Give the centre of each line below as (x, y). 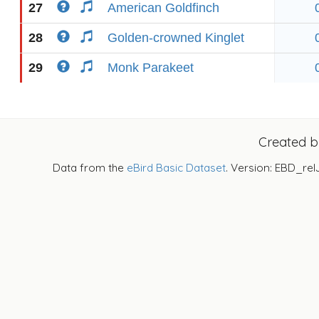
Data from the (90, 168)
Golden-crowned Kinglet (176, 38)
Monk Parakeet (151, 68)
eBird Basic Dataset (176, 168)
